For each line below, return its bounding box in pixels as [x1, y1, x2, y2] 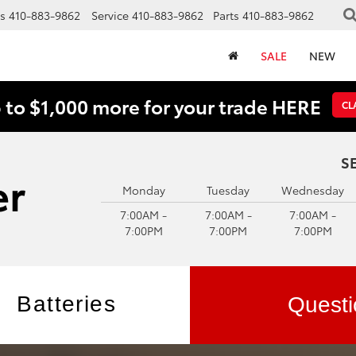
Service [91, 7, 129, 24]
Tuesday [207, 182, 250, 198]
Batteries [17, 292, 117, 316]
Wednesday [281, 182, 345, 198]
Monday [122, 182, 165, 198]
